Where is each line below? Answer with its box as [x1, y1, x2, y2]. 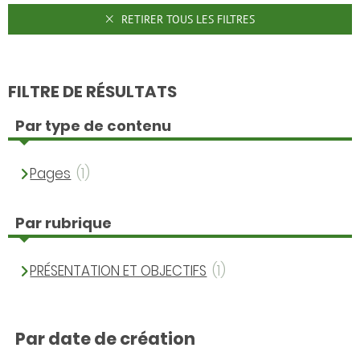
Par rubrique [15, 212, 112, 233]
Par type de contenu [15, 115, 171, 136]
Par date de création [15, 327, 195, 351]
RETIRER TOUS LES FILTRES [118, 11, 255, 27]
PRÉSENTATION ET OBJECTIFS [30, 261, 207, 281]
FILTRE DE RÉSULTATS [8, 80, 177, 103]
